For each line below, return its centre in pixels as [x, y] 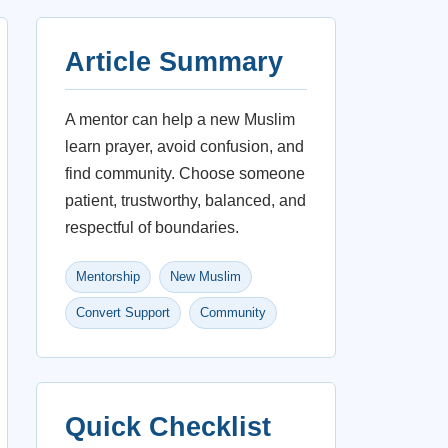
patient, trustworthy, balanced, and [185, 200]
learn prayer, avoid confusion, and [184, 146]
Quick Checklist [168, 427]
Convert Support [123, 312]
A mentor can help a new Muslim [180, 119]
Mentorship [108, 276]
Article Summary [174, 62]
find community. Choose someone [185, 173]
